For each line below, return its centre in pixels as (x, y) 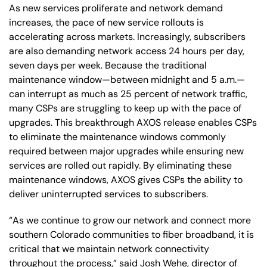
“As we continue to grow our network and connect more (130, 220)
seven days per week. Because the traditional (108, 65)
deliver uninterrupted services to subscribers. (108, 194)
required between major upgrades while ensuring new (126, 151)
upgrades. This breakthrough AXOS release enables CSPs (133, 122)
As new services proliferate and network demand (116, 8)
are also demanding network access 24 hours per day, (127, 51)
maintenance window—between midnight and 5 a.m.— (127, 79)
